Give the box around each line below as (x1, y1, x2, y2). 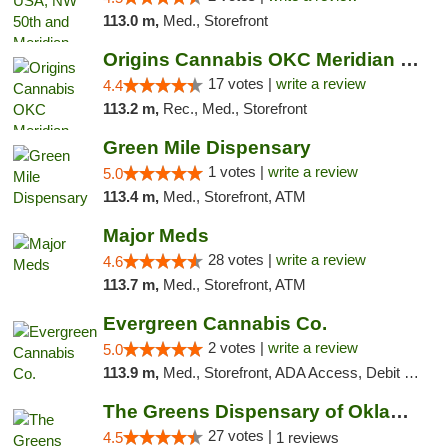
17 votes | (207, 75, 276, 92)
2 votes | (207, 339, 268, 356)
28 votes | (207, 251, 276, 268)
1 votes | (207, 163, 268, 180)
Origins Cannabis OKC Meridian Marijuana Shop (399, 49, 419, 70)
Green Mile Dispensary (102, 137, 311, 158)
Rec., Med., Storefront (162, 100, 307, 117)
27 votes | (207, 427, 276, 444)
